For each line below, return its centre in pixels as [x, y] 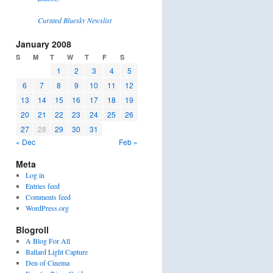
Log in [35, 175]
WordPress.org [47, 208]
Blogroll [32, 230]
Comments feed [48, 197]
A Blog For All [48, 241]
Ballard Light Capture [56, 252]
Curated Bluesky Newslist [75, 20]
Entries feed [42, 186]
